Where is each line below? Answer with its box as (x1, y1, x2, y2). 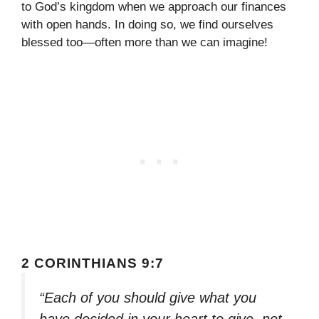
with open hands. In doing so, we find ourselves (21, 17, 273, 31)
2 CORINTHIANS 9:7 (21, 256, 164, 271)
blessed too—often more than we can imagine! (21, 35, 268, 49)
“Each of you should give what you (39, 290, 256, 306)
